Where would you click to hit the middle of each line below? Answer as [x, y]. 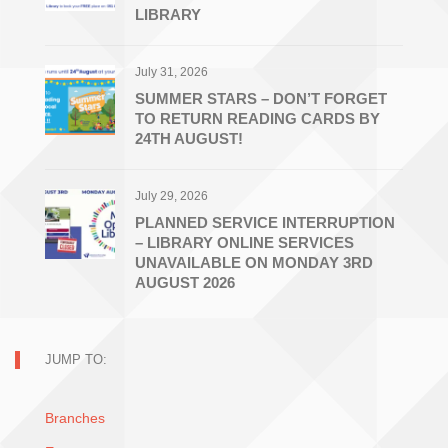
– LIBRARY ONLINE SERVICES [244, 243]
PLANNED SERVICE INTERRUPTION [265, 223]
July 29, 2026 [171, 196]
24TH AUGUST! [189, 139]
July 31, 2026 [171, 72]
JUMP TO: [76, 360]
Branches [75, 418]
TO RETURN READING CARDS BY [257, 119]
